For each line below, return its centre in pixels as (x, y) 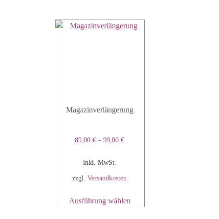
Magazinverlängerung (99, 109)
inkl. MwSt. (99, 162)
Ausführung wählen (99, 200)
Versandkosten (107, 178)
